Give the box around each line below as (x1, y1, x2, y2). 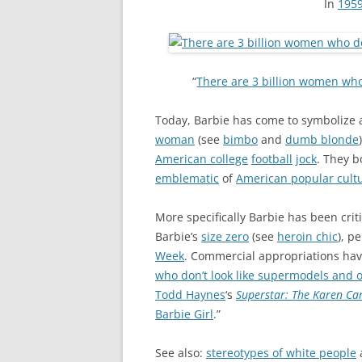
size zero (201, 228, 249, 244)
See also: (155, 344, 206, 360)
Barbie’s (155, 228, 201, 244)
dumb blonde (285, 131, 359, 147)
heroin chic (277, 228, 338, 244)
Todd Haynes (155, 286, 225, 302)
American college (155, 150, 248, 166)
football (251, 150, 293, 166)
